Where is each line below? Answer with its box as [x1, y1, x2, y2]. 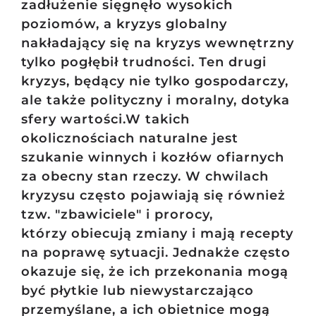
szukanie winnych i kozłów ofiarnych [20, 150, 284, 166]
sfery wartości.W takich [20, 111, 190, 128]
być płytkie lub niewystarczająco [20, 283, 254, 299]
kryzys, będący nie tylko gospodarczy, [20, 73, 288, 90]
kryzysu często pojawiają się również [20, 188, 286, 204]
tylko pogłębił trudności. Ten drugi [20, 54, 267, 71]
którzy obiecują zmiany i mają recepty [20, 226, 293, 242]
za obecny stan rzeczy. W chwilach [20, 169, 269, 185]
